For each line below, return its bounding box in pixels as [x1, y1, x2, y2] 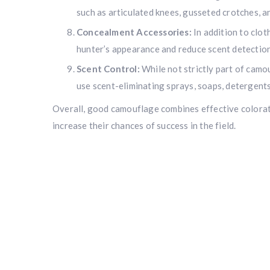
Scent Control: [77, 63, 140, 74]
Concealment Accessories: [77, 27, 192, 37]
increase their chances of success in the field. [52, 120, 236, 131]
